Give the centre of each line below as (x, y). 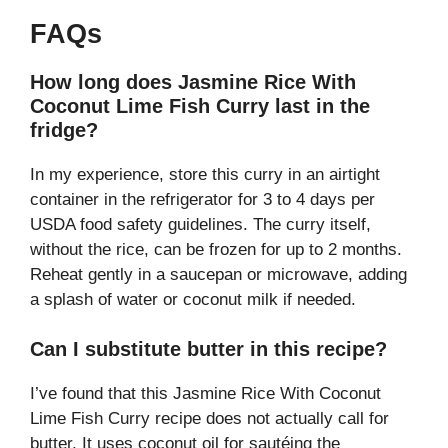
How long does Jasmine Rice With (193, 81)
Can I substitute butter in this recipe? (208, 349)
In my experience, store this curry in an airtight (205, 174)
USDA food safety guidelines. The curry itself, (200, 224)
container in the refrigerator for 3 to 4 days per (202, 199)
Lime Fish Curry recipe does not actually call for (209, 419)
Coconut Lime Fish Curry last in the (200, 105)
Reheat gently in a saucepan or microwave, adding (218, 274)
